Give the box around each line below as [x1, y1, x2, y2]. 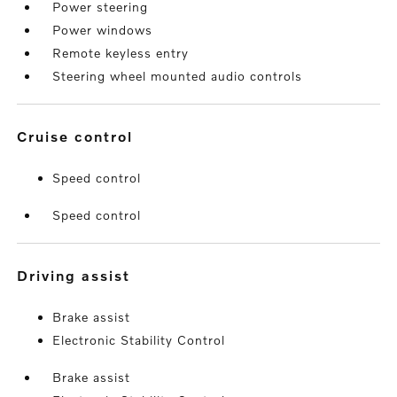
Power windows [52, 22, 153, 38]
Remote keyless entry [52, 45, 190, 61]
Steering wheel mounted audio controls [52, 68, 303, 84]
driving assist [29, 267, 131, 284]
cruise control [28, 128, 134, 145]
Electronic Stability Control [52, 332, 226, 348]
